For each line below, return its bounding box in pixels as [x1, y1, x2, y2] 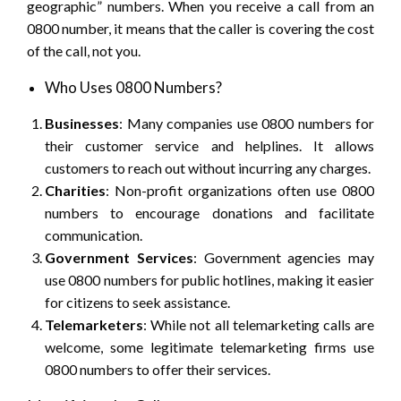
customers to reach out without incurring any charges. [45, 159, 371, 177]
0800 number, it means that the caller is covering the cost [27, 20, 374, 38]
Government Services [45, 249, 193, 267]
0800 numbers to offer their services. [45, 361, 270, 379]
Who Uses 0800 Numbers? [45, 78, 222, 98]
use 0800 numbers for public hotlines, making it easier [45, 271, 374, 289]
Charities [45, 182, 106, 200]
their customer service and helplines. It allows [45, 137, 374, 155]
